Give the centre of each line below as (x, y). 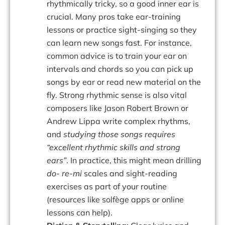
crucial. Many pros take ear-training (114, 17)
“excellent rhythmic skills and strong (114, 147)
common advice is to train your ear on (117, 56)
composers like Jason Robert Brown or (118, 108)
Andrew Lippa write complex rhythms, (119, 121)
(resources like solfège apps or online (115, 200)
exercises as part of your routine (107, 187)
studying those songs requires (119, 134)
